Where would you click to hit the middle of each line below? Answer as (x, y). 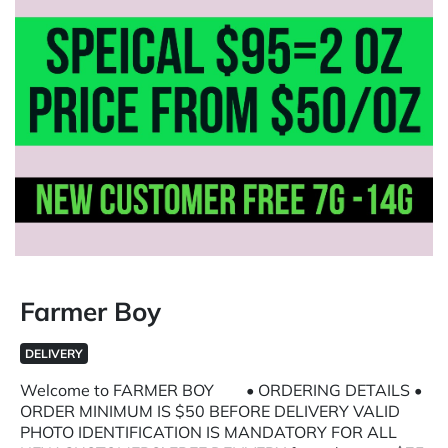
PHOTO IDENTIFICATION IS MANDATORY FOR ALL (208, 432)
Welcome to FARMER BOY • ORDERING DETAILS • (221, 390)
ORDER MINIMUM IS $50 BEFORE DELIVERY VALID (210, 411)
